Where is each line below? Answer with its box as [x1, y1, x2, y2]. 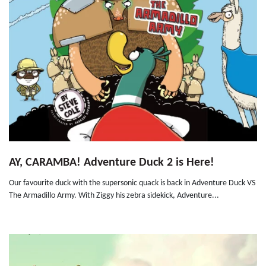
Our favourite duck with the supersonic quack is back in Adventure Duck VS [9, 179, 255, 188]
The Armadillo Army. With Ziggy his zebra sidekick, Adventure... [9, 191, 219, 201]
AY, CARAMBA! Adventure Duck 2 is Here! [9, 157, 214, 169]
